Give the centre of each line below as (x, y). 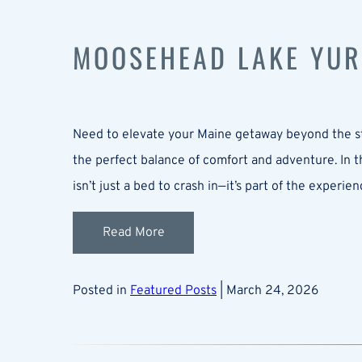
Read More (133, 232)
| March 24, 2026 (267, 290)
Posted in (101, 290)
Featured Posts (173, 290)
